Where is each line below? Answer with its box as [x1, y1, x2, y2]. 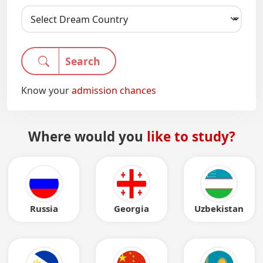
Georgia [113, 203, 149, 215]
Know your [21, 84, 69, 97]
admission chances [72, 84, 156, 97]
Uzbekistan [194, 203, 244, 215]
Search [65, 54, 100, 69]
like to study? [146, 127, 235, 146]
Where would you [28, 127, 147, 146]
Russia [29, 203, 58, 215]
